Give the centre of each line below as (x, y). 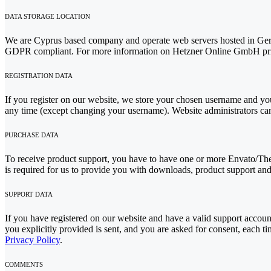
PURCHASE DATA (32, 135)
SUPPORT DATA (29, 194)
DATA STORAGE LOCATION (47, 17)
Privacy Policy (32, 240)
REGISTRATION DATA (39, 76)
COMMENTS (24, 264)
